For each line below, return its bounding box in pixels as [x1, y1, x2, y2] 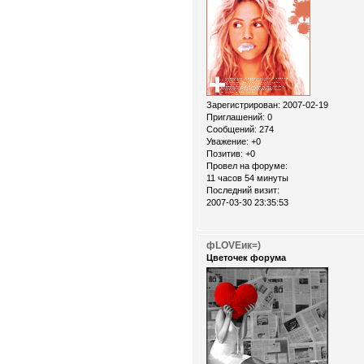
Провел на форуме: [206, 160, 288, 171]
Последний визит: [206, 184, 279, 195]
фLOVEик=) [206, 239, 261, 251]
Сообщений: [206, 123, 257, 134]
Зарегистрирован [206, 99, 278, 110]
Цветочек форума [206, 252, 286, 262]
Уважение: [206, 136, 249, 146]
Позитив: [206, 148, 243, 158]
